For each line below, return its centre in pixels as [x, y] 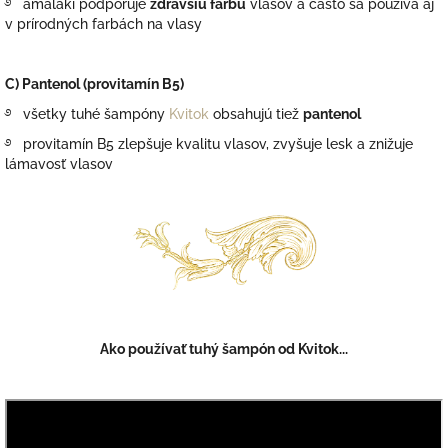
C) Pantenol [44, 83]
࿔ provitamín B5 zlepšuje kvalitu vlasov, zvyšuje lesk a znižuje [209, 143]
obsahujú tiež [258, 113]
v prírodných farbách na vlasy [103, 23]
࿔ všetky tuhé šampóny [85, 113]
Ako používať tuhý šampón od [197, 348]
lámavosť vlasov [59, 163]
